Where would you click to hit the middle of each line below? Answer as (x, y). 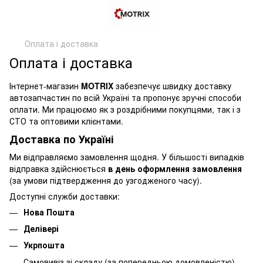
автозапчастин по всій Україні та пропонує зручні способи (125, 97)
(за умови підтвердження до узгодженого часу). (106, 180)
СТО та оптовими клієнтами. (66, 121)
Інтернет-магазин (45, 86)
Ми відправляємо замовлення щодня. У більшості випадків (127, 156)
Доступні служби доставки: (65, 196)
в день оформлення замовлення (175, 168)
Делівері (41, 228)
